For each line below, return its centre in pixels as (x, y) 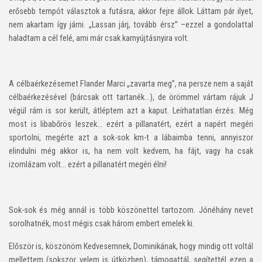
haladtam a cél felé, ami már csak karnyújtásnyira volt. (99, 38)
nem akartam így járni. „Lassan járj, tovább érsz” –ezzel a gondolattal (131, 25)
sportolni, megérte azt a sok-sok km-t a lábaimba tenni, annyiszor (131, 137)
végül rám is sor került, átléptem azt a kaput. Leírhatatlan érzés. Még (131, 111)
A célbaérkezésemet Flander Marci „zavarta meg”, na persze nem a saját (131, 84)
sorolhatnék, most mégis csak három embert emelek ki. (101, 223)
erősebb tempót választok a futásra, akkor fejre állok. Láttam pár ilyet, (131, 11)
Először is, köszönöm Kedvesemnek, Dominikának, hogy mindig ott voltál (131, 246)
